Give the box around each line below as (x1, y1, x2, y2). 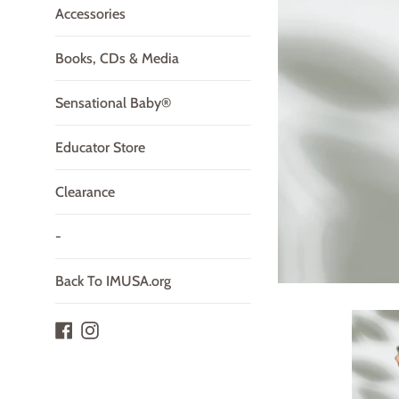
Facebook (72, 320, 129, 337)
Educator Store (55, 139, 145, 156)
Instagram (98, 320, 159, 337)
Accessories (55, 5, 126, 22)
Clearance (55, 183, 115, 200)
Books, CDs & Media (55, 50, 179, 67)
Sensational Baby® (55, 94, 171, 111)
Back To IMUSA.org (55, 273, 171, 289)
